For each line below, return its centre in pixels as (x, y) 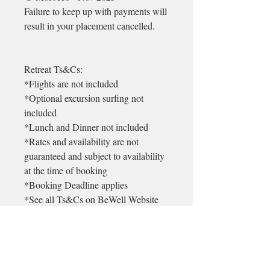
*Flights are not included (71, 83)
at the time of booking (67, 170)
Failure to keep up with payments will (96, 11)
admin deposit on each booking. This (94, 228)
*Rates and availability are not (81, 141)
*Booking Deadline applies (76, 185)
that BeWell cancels (61, 257)
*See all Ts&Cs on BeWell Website (91, 199)
